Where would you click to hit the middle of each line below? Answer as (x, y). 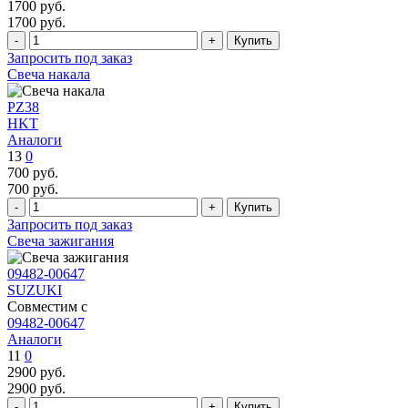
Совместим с (47, 306)
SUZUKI (35, 290)
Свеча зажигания (61, 240)
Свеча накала (49, 74)
